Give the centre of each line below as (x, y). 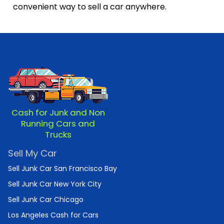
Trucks (58, 135)
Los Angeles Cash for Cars (53, 215)
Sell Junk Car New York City (55, 184)
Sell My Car (32, 153)
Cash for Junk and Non (58, 113)
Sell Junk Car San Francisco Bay (62, 169)
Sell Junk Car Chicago (46, 200)
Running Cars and (58, 124)
